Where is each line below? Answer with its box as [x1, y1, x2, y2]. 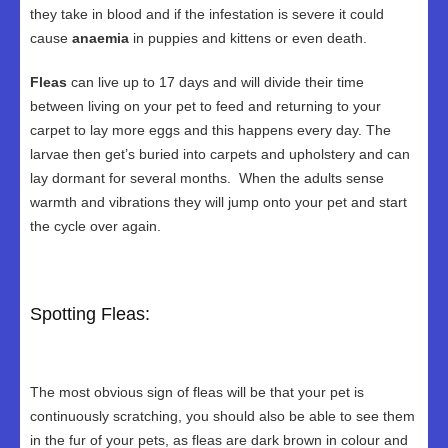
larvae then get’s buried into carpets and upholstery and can [30, 146, 410, 162]
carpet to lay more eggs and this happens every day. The [30, 122, 391, 138]
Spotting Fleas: [30, 304, 150, 324]
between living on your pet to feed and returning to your [30, 98, 381, 114]
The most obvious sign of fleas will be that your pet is [30, 384, 364, 400]
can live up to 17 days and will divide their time [67, 74, 364, 90]
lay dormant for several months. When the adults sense [30, 170, 384, 186]
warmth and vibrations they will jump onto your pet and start [30, 194, 407, 210]
